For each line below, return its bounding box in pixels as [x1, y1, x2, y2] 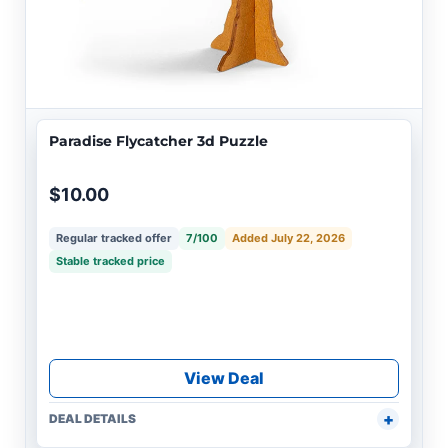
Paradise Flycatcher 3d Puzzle [49, 132, 268, 151]
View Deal [184, 368, 264, 389]
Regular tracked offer [56, 231, 172, 246]
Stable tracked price [56, 254, 165, 269]
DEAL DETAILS [49, 411, 136, 427]
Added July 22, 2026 [232, 231, 345, 246]
